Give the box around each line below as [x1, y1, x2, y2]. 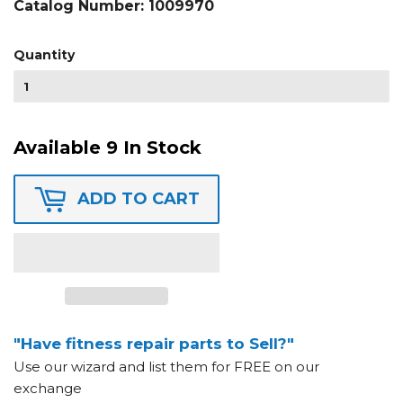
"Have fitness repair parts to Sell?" [13, 334, 294, 353]
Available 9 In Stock [13, 136, 201, 158]
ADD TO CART [77, 188, 200, 209]
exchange [13, 379, 82, 397]
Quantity [13, 46, 75, 63]
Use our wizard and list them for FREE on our [13, 357, 319, 375]
